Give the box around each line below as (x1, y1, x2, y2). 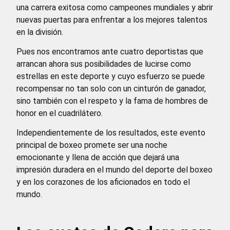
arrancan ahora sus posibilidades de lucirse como (16, 59, 191, 69)
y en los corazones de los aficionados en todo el (16, 177, 190, 187)
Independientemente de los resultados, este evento (16, 128, 205, 138)
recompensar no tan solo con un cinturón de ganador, (16, 84, 206, 94)
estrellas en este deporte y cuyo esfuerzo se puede (16, 71, 205, 82)
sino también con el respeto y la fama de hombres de (16, 96, 208, 106)
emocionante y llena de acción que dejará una (16, 152, 179, 163)
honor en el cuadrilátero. (16, 108, 103, 119)
